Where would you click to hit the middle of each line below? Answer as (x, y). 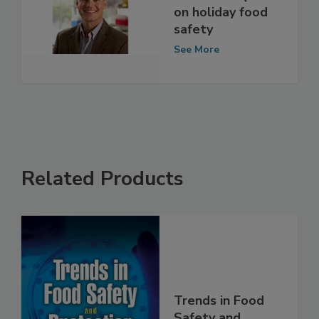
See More (197, 64)
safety (193, 44)
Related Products (103, 194)
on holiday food (221, 27)
